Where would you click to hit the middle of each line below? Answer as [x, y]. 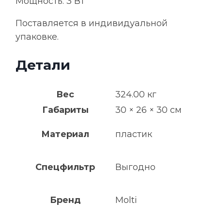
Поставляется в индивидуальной [92, 23]
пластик [134, 134]
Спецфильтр [65, 167]
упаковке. [37, 37]
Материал [65, 134]
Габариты [65, 110]
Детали [43, 65]
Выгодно [135, 167]
